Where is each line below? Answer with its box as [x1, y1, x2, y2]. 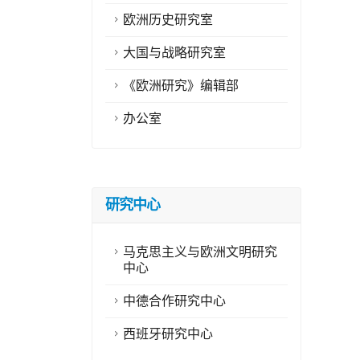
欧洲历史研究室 [123, 13, 213, 27]
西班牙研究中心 [123, 327, 213, 341]
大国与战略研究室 [123, 46, 226, 59]
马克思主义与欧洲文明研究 [123, 245, 277, 259]
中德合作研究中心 [123, 294, 226, 308]
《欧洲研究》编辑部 [123, 79, 239, 92]
